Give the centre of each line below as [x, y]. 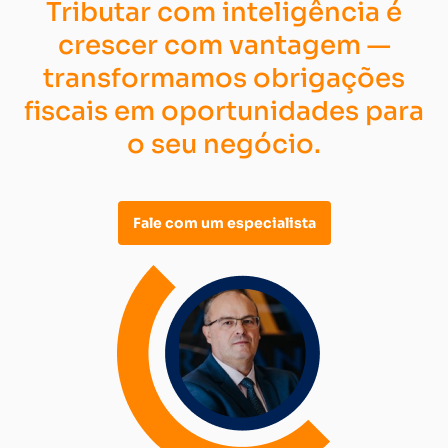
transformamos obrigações [224, 79]
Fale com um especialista [224, 223]
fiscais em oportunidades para [224, 112]
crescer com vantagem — [224, 46]
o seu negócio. [224, 145]
